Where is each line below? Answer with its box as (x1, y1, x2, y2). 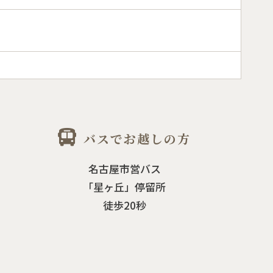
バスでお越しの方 (83, 130, 191, 147)
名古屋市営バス (88, 161, 161, 176)
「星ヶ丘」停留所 (83, 179, 166, 194)
